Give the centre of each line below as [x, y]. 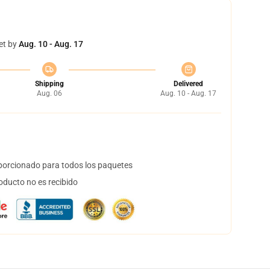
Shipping [49, 84]
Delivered [188, 84]
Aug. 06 [49, 93]
